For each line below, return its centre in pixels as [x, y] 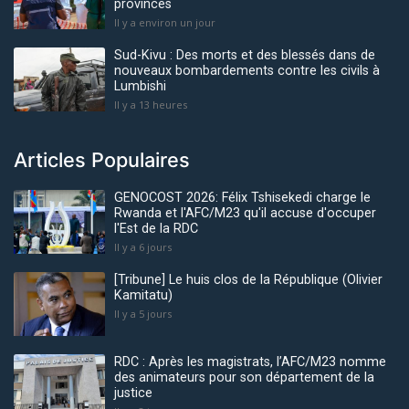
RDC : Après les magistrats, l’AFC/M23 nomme [250, 362]
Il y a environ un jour [165, 23]
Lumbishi [140, 87]
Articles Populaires [102, 160]
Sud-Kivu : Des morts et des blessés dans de [245, 56]
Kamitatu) [143, 296]
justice [133, 393]
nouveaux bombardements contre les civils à [247, 71]
